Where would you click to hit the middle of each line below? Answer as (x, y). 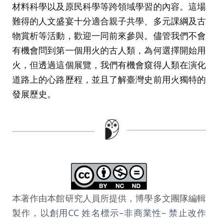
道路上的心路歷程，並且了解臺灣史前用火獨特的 (109, 79)
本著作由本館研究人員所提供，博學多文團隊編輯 (109, 198)
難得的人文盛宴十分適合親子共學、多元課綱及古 (109, 21)
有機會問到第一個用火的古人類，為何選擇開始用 (109, 50)
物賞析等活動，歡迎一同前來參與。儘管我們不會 (109, 35)
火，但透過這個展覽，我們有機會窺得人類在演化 (109, 64)
